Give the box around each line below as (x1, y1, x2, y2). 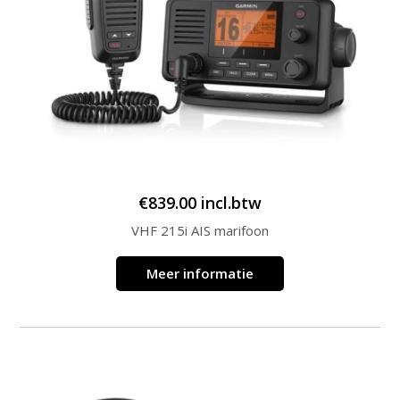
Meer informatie (146, 264, 254, 283)
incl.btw (201, 192, 262, 214)
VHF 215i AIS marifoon (131, 221, 269, 240)
